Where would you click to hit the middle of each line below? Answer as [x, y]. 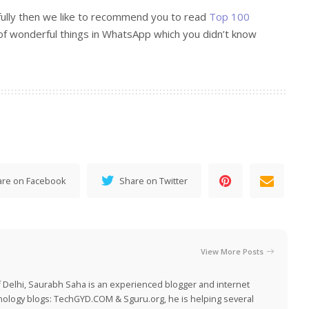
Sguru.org [144, 299]
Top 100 [229, 17]
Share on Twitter [154, 181]
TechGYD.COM [83, 299]
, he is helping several [209, 299]
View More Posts [232, 251]
